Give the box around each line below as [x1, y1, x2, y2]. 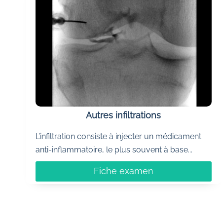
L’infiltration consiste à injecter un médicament [35, 132, 201, 142]
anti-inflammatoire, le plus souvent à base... [35, 145, 192, 155]
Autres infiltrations [86, 110, 161, 121]
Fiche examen [93, 166, 153, 177]
